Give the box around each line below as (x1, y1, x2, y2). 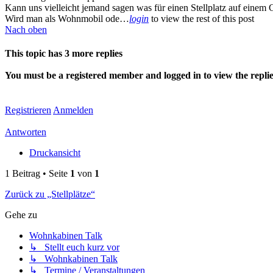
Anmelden (53, 105, 93, 116)
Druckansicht (29, 147, 80, 158)
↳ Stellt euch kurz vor (29, 242, 119, 253)
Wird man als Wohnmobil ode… (5, 13, 129, 24)
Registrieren (5, 105, 51, 116)
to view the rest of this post (149, 13, 254, 24)
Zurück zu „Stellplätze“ (5, 189, 95, 200)
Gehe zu (5, 210, 37, 221)
